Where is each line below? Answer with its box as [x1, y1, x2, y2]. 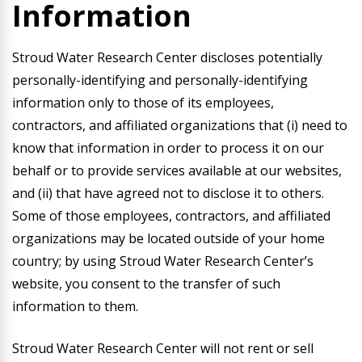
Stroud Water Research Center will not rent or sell [12, 339, 314, 357]
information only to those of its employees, [12, 94, 274, 112]
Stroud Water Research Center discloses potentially [12, 48, 322, 66]
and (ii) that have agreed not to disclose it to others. [12, 184, 324, 202]
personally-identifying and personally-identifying [12, 71, 308, 89]
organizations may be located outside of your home [12, 229, 325, 247]
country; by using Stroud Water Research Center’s [12, 252, 314, 270]
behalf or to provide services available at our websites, [12, 162, 342, 179]
